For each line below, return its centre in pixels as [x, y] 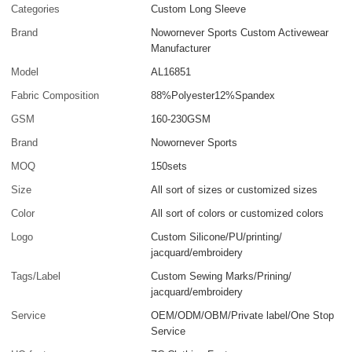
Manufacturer [181, 49]
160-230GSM [181, 119]
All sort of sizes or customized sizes [235, 190]
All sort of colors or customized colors [238, 214]
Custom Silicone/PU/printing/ [217, 237]
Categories [36, 9]
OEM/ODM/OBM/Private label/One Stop [243, 316]
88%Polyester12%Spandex [213, 96]
